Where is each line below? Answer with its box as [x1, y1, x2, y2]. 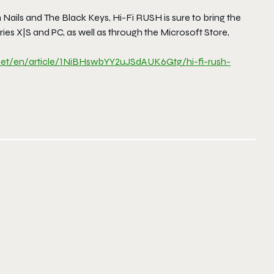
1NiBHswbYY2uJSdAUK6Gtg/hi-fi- [59, 55, 208, 67]
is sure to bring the [162, 11, 241, 23]
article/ [29, 55, 59, 67]
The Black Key [44, 11, 105, 23]
